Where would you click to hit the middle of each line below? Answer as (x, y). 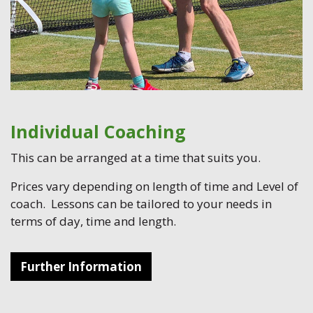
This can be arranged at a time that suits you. (136, 157)
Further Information (81, 266)
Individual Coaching (98, 131)
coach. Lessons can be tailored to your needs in (141, 203)
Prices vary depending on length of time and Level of (154, 186)
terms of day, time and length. (93, 221)
